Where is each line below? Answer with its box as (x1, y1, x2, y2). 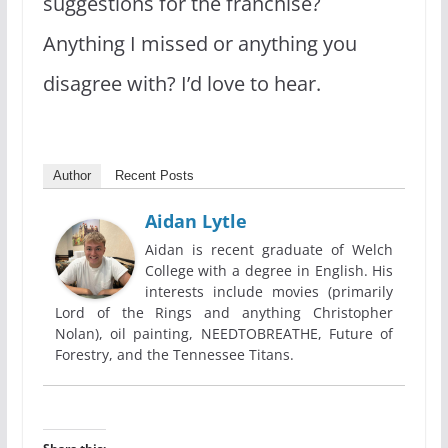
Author (52, 167, 91, 183)
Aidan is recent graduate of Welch (144, 239, 394, 259)
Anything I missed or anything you (42, 29, 357, 57)
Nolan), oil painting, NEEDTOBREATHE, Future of (54, 323, 394, 343)
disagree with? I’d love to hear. (42, 69, 326, 97)
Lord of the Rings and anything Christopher (54, 302, 394, 322)
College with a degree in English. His (144, 260, 394, 280)
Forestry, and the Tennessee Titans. (54, 344, 294, 364)
